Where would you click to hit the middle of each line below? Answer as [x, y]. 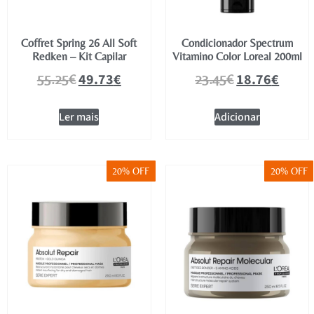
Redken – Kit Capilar [79, 56]
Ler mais [79, 117]
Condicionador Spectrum [237, 43]
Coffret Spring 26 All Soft [79, 43]
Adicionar [237, 117]
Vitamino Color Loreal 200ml [237, 56]
